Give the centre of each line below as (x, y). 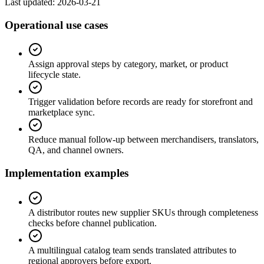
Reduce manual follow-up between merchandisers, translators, (143, 140)
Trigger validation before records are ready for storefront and (141, 102)
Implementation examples (67, 173)
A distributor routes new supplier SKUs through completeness (143, 212)
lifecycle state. (55, 75)
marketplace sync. (62, 113)
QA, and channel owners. (76, 150)
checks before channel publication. (93, 223)
